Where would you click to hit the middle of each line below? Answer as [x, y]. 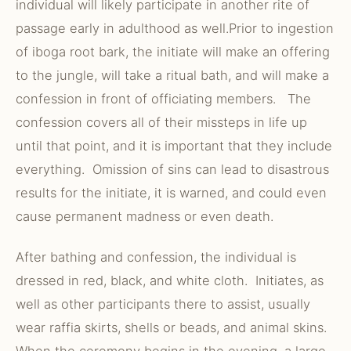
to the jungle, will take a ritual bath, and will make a [172, 75]
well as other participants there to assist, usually [163, 304]
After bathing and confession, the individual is [156, 257]
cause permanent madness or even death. [145, 216]
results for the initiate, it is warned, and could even [171, 193]
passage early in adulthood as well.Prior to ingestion [175, 28]
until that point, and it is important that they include [174, 146]
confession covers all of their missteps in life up [161, 122]
